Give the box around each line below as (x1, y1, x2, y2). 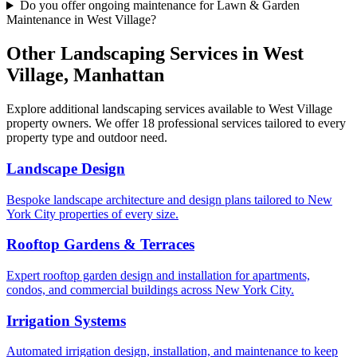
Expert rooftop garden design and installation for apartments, (6, 269, 310, 282)
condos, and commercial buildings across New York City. (6, 283, 294, 296)
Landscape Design (6, 159, 125, 177)
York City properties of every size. (6, 206, 178, 221)
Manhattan (73, 65, 164, 86)
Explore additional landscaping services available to (6, 102, 269, 116)
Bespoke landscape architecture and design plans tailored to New (6, 192, 332, 206)
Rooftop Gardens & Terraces (6, 236, 194, 253)
